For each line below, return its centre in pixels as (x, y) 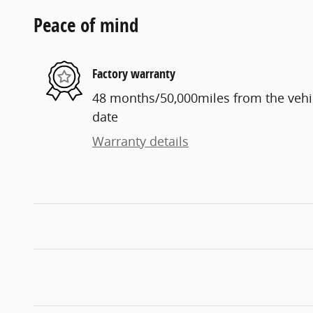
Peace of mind (86, 25)
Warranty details (140, 141)
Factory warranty (134, 73)
